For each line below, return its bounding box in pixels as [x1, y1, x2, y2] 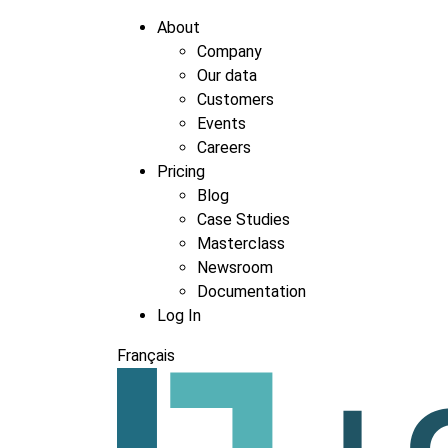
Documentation [197, 282, 306, 301]
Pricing [157, 162, 205, 181]
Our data [197, 66, 257, 85]
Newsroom [197, 258, 273, 277]
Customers [197, 90, 274, 109]
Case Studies [197, 210, 290, 229]
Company [197, 42, 262, 61]
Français [117, 346, 175, 365]
